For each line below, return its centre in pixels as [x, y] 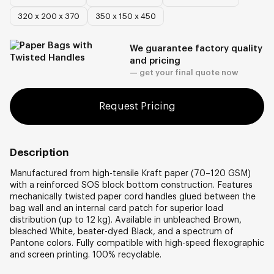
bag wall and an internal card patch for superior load [117, 208]
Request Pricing [137, 106]
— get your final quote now [184, 72]
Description [39, 152]
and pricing [155, 61]
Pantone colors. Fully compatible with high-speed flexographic [137, 243]
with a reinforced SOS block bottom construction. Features [131, 185]
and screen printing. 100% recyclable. [86, 255]
